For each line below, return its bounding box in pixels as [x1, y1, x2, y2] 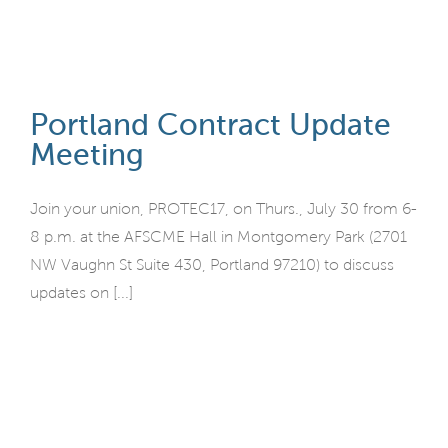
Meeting [30, 138, 144, 171]
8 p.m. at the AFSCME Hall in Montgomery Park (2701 [30, 228, 407, 245]
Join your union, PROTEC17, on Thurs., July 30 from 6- [30, 200, 417, 217]
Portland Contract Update [30, 108, 391, 141]
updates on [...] [30, 284, 133, 301]
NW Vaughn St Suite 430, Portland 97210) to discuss [30, 256, 394, 273]
